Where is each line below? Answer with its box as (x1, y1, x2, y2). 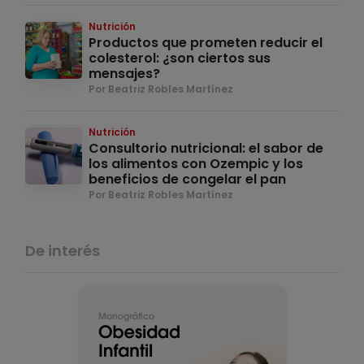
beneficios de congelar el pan (89, 170, 286, 189)
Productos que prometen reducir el (89, 33, 323, 53)
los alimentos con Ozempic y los (89, 154, 303, 174)
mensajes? (89, 64, 160, 84)
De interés (25, 240, 100, 262)
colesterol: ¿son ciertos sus (89, 49, 271, 68)
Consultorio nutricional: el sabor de (89, 139, 323, 158)
